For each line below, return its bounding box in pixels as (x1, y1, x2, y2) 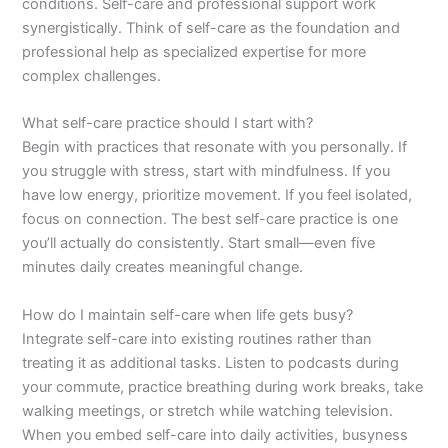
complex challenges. (22, 67, 162, 86)
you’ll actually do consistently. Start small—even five (22, 234, 376, 253)
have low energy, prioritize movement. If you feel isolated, (22, 186, 413, 205)
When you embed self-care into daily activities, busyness (22, 425, 409, 444)
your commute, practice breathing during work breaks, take (22, 377, 424, 396)
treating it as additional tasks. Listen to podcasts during (22, 353, 400, 372)
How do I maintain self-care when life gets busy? (22, 305, 354, 324)
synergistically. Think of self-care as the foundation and (22, 19, 401, 38)
